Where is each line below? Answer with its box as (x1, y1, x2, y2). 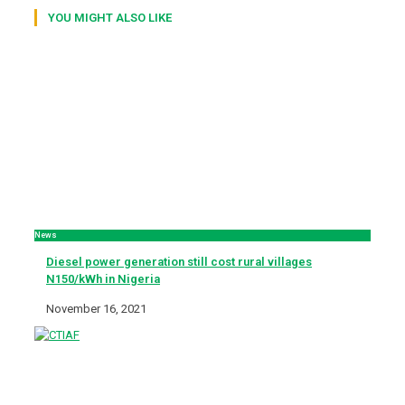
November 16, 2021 (46, 301, 146, 316)
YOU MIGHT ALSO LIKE (48, 10, 172, 24)
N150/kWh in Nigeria (46, 271, 160, 286)
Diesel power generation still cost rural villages (46, 254, 312, 268)
